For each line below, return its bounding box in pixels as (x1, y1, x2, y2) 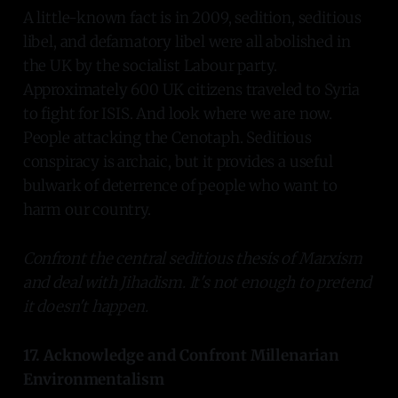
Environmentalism (22, 369, 164, 389)
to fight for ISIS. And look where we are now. (22, 103, 333, 123)
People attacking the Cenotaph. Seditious (22, 127, 312, 147)
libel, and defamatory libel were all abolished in (22, 31, 351, 52)
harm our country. (22, 199, 151, 219)
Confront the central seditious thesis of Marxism (22, 248, 362, 268)
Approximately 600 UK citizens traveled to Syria (22, 79, 360, 99)
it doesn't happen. (22, 296, 148, 316)
